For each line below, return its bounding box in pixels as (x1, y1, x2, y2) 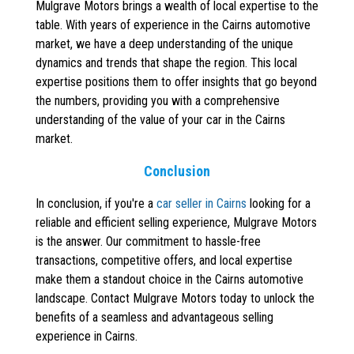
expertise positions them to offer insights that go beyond (36, 74, 317, 90)
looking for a (247, 196, 311, 212)
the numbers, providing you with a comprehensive (36, 93, 280, 109)
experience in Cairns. (36, 329, 137, 345)
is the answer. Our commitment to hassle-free (36, 234, 261, 250)
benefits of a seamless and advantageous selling (36, 310, 273, 326)
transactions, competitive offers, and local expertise (36, 253, 292, 269)
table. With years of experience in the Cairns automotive (36, 17, 311, 33)
